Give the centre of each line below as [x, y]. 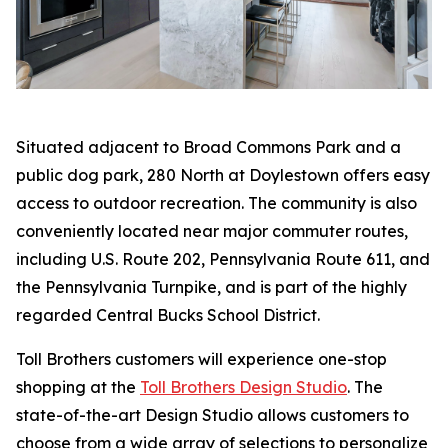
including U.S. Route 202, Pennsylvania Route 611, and [223, 258]
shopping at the [78, 386]
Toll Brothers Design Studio [243, 386]
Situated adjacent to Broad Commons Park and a [208, 146]
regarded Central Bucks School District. [168, 314]
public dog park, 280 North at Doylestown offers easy [223, 174]
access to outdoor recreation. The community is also [216, 202]
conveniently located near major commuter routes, [212, 230]
